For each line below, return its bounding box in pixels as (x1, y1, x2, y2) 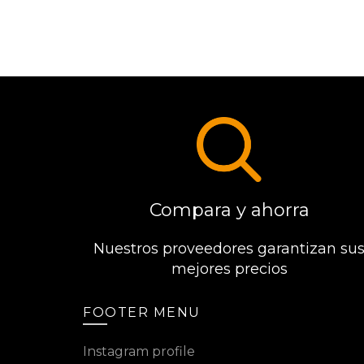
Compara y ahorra (149, 199, 310, 221)
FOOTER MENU (83, 305, 201, 320)
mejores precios (171, 260, 288, 278)
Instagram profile (83, 344, 195, 359)
